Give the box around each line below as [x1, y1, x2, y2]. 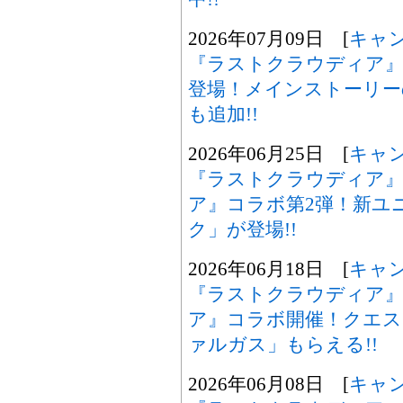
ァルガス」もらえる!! [188, 333, 378, 355]
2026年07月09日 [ [188, 27, 349, 49]
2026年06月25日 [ [188, 142, 349, 165]
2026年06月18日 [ [188, 257, 349, 280]
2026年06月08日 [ [188, 372, 349, 395]
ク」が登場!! [188, 218, 297, 240]
